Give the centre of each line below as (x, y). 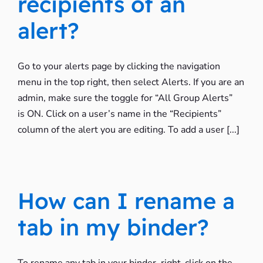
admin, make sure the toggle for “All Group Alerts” (125, 98)
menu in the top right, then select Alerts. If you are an (131, 82)
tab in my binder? (113, 227)
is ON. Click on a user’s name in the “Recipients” (119, 114)
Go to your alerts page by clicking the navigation (119, 66)
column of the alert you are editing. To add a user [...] (128, 130)
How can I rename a (126, 201)
